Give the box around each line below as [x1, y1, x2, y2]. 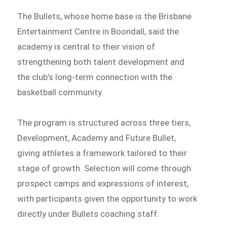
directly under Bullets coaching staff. [17, 208, 160, 219]
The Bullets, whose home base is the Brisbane [17, 11, 192, 21]
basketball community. [17, 87, 104, 97]
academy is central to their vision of [17, 41, 156, 52]
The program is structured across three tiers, [17, 117, 191, 128]
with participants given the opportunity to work [17, 193, 198, 204]
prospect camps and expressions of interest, [17, 178, 189, 188]
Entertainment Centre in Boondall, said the [17, 26, 179, 36]
